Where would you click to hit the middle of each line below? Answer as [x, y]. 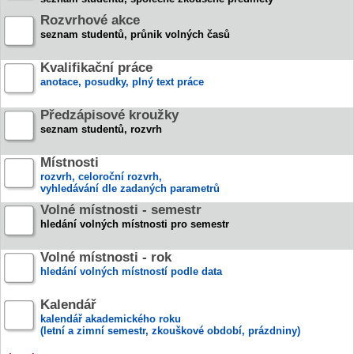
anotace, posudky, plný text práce [122, 82]
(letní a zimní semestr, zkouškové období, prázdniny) [170, 331]
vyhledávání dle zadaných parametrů [130, 188]
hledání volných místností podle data [131, 271]
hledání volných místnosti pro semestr [135, 224]
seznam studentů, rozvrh [101, 129]
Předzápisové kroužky [109, 115]
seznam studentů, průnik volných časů [135, 34]
